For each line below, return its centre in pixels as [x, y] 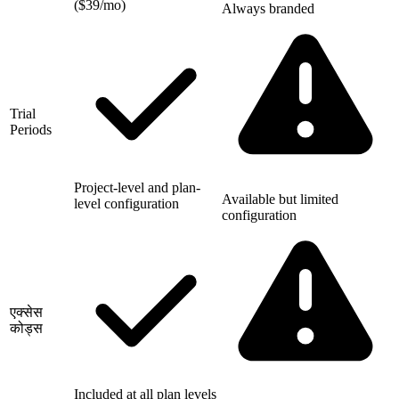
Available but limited [280, 199]
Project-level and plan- [137, 187]
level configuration [126, 203]
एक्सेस [26, 312]
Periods [31, 129]
